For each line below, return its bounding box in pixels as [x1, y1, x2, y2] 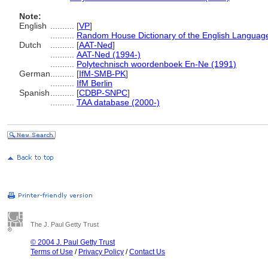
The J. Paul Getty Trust [31, 221, 99, 228]
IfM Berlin [77, 78, 112, 88]
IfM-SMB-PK [79, 69, 126, 78]
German [19, 69, 50, 78]
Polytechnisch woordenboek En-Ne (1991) [77, 59, 236, 69]
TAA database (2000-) [77, 98, 160, 107]
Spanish [19, 88, 50, 98]
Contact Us [129, 248, 165, 256]
